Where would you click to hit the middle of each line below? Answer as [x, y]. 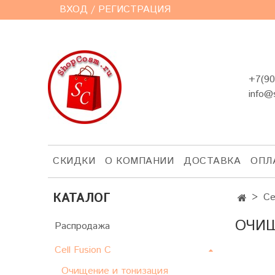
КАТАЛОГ [82, 199]
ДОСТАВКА [212, 161]
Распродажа [82, 227]
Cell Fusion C [83, 250]
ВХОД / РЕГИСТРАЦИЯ [115, 10]
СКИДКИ [74, 161]
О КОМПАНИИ [139, 161]
